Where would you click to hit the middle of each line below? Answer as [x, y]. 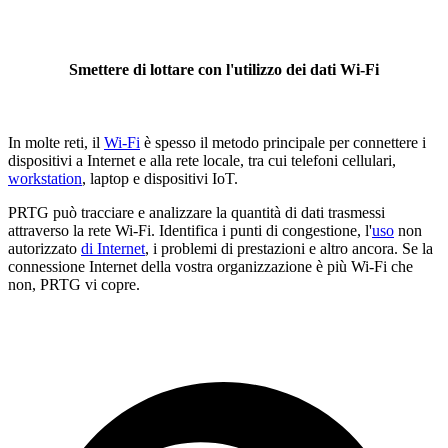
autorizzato [44, 249]
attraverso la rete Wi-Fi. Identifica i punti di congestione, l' [190, 231]
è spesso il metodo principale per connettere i [283, 143]
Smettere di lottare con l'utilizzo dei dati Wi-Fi [224, 70]
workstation [45, 179]
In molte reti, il [56, 143]
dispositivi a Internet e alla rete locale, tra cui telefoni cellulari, [202, 161]
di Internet [113, 249]
